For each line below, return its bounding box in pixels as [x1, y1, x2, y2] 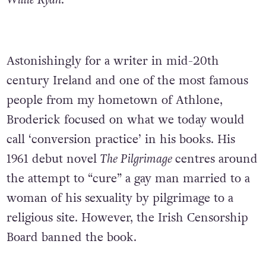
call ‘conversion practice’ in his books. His [6, 131, 235, 148]
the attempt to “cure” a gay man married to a [6, 170, 250, 187]
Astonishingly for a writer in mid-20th [6, 52, 219, 69]
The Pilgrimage [100, 150, 175, 167]
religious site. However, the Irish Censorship [6, 209, 248, 226]
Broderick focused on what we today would [6, 111, 245, 128]
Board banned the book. [6, 229, 137, 246]
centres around [175, 150, 258, 167]
